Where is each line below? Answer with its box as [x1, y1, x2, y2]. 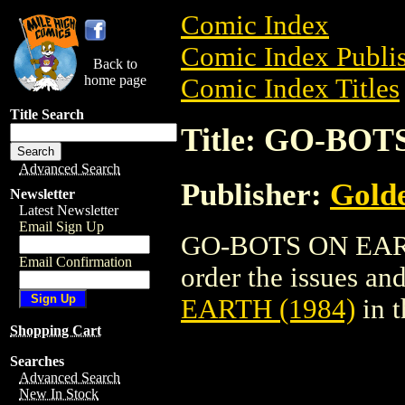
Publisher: [181, 176, 330, 212]
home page [84, 72, 146, 88]
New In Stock [19, 386, 99, 401]
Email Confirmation [19, 254, 132, 269]
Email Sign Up [19, 219, 104, 234]
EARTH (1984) [181, 293, 355, 325]
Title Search [10, 107, 84, 122]
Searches [10, 353, 64, 369]
